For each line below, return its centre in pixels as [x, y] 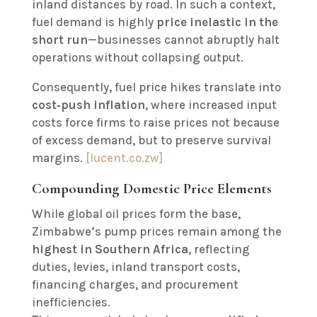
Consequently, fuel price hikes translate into [156, 87]
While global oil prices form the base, [136, 214]
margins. [58, 158]
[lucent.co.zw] [124, 158]
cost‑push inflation [88, 105]
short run [59, 40]
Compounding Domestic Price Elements [151, 189]
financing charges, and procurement [135, 284]
